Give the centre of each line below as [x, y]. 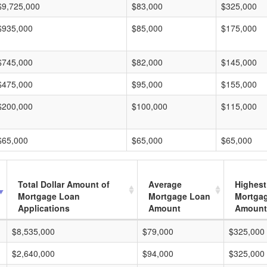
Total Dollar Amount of [64, 184]
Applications [44, 208]
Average [165, 184]
